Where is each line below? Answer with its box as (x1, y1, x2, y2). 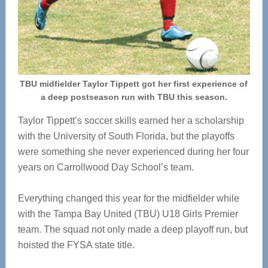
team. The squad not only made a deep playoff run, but (17, 224, 248, 235)
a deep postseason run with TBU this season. (40, 92, 227, 102)
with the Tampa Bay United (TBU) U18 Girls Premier (17, 209, 238, 220)
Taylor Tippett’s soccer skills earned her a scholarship (17, 115, 244, 126)
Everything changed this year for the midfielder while (17, 193, 239, 204)
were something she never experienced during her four (17, 147, 249, 157)
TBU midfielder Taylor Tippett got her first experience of (20, 79, 248, 89)
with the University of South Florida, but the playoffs (17, 131, 234, 142)
